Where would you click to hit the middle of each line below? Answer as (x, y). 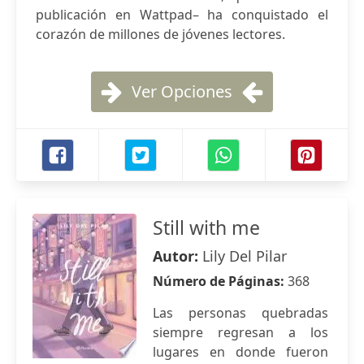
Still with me (206, 227)
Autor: (178, 256)
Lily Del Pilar (245, 256)
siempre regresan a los (240, 332)
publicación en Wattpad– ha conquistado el (182, 15)
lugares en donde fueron (240, 352)
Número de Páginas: (220, 281)
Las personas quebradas (240, 313)
